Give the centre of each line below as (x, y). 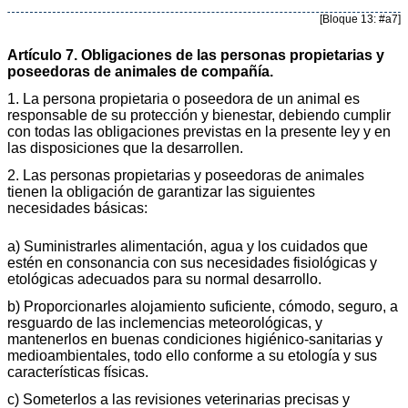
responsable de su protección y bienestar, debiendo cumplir (199, 115)
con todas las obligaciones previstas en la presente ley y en (199, 131)
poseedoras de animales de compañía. (140, 71)
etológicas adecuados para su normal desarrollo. (164, 279)
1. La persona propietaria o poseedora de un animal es (184, 98)
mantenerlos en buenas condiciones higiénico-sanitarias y (195, 339)
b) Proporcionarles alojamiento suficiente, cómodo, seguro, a (203, 306)
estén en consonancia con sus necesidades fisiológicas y (192, 262)
